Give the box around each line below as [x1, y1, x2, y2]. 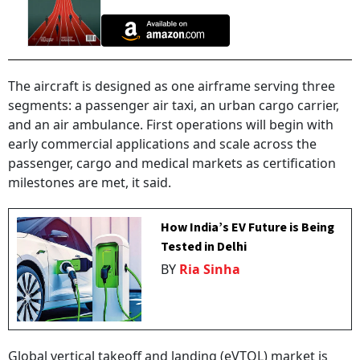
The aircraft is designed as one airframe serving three [8, 77, 335, 96]
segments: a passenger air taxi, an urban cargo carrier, [8, 96, 339, 115]
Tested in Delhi [161, 238, 247, 256]
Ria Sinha [179, 260, 241, 279]
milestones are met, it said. [8, 174, 171, 192]
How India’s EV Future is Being [161, 219, 335, 237]
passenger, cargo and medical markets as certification [8, 154, 336, 173]
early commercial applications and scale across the [8, 135, 317, 153]
